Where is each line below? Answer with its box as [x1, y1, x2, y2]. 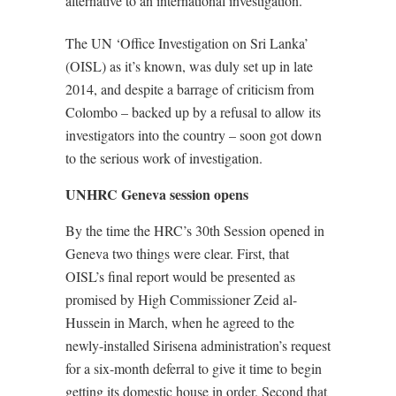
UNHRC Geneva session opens [65, 184, 248, 204]
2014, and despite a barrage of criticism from [65, 80, 314, 98]
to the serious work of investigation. [65, 148, 263, 167]
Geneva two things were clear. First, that [65, 244, 289, 263]
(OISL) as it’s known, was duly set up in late [65, 57, 313, 75]
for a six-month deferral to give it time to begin [65, 359, 322, 377]
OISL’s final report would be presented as [65, 267, 295, 286]
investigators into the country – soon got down [65, 126, 322, 144]
